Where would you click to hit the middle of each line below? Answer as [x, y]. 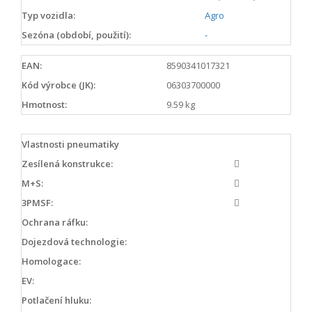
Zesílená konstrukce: [67, 163]
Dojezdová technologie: [74, 241]
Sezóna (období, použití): [76, 35]
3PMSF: [37, 202]
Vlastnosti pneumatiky [70, 144]
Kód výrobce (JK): [58, 85]
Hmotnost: [44, 104]
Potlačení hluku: [56, 300]
